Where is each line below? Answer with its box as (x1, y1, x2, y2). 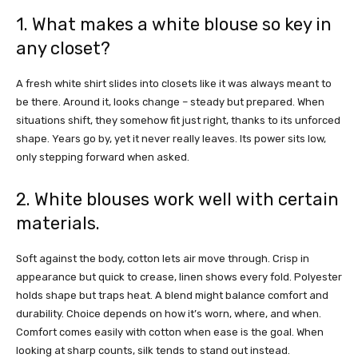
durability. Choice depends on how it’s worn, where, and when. (16, 308, 321, 320)
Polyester (292, 271, 342, 284)
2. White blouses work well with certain (16, 189, 339, 211)
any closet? (16, 38, 110, 60)
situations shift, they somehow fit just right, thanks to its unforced (16, 114, 340, 127)
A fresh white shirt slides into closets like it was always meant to (16, 78, 332, 90)
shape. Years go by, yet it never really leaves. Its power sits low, (16, 133, 326, 145)
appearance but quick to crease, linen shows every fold (16, 271, 289, 284)
